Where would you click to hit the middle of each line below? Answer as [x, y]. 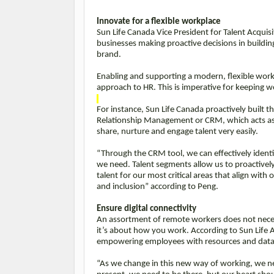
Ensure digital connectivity [146, 209]
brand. [110, 54]
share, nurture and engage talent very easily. [177, 131]
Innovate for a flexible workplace [159, 21]
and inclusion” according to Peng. [158, 187]
